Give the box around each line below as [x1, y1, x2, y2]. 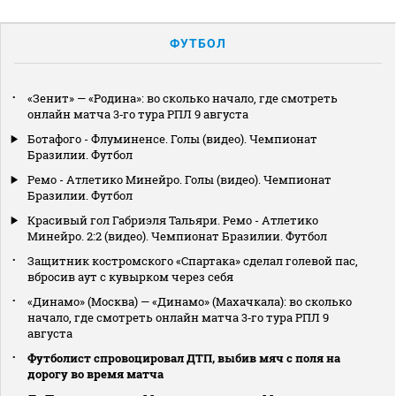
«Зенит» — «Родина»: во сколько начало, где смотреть [27, 89, 338, 106]
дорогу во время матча [27, 365, 164, 382]
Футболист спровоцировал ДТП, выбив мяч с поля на [27, 349, 340, 366]
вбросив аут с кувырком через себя [27, 268, 233, 285]
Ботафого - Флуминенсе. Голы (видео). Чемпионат [27, 130, 317, 147]
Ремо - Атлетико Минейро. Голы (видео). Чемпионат [27, 171, 331, 187]
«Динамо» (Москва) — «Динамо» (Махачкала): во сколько [27, 293, 352, 309]
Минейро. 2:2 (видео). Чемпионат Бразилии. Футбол [27, 227, 327, 244]
